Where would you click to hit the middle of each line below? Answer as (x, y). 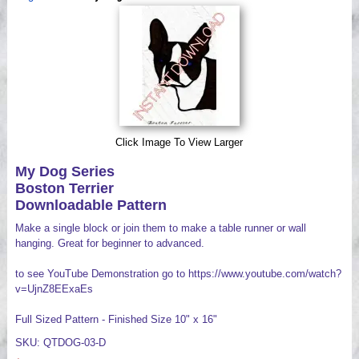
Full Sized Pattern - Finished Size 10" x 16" (116, 319)
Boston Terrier (64, 188)
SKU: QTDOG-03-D (60, 342)
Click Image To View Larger (179, 142)
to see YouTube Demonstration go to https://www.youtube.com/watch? (178, 273)
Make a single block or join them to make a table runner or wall (160, 228)
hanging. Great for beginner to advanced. (109, 243)
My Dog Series (65, 171)
